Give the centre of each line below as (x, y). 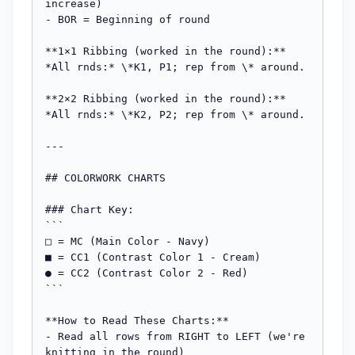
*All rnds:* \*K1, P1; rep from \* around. (175, 67)
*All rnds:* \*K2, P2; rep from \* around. (175, 114)
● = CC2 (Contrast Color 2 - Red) (147, 273)
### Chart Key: (90, 209)
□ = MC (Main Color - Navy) (128, 241)
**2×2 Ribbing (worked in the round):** (166, 98)
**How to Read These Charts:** (137, 320)
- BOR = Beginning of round (128, 19)
